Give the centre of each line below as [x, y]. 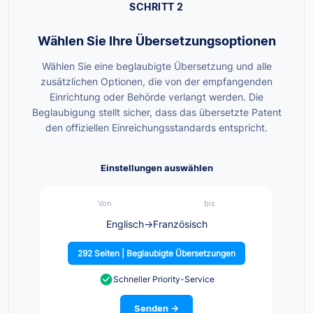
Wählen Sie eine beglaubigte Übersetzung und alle [156, 66]
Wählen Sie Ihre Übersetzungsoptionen [156, 41]
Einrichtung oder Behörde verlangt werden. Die [156, 97]
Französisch [180, 224]
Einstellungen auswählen [156, 168]
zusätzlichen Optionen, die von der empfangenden [156, 82]
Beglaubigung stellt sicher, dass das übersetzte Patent [156, 112]
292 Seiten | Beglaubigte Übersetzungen [156, 254]
